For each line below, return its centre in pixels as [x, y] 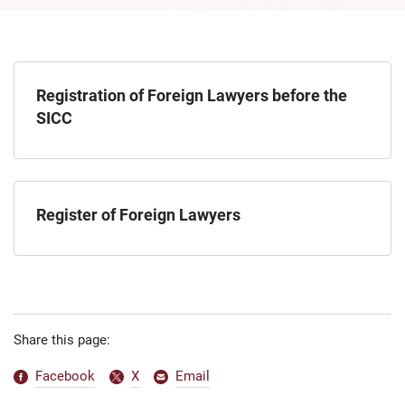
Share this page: [62, 340]
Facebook [65, 377]
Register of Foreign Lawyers [138, 215]
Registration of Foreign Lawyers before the [192, 96]
